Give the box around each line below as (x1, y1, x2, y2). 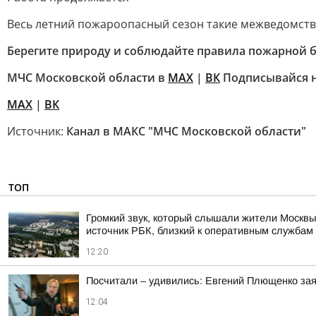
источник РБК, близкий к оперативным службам (86, 225, 313, 236)
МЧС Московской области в (7, 70, 168, 85)
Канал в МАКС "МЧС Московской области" (66, 123, 306, 139)
